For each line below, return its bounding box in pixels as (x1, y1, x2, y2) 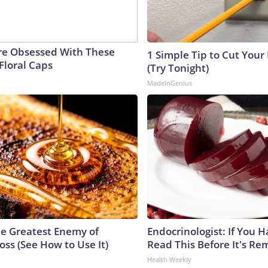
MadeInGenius (147, 78, 192, 87)
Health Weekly (147, 254, 191, 264)
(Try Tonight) (147, 60, 209, 75)
